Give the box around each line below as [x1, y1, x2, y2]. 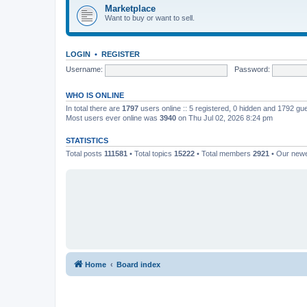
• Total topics [127, 149, 174, 158]
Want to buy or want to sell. [105, 13, 195, 22]
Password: [234, 65, 270, 74]
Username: [66, 65, 103, 74]
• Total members [195, 149, 253, 158]
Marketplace [105, 3, 156, 14]
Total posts [66, 149, 104, 158]
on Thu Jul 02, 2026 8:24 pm [176, 113, 273, 122]
